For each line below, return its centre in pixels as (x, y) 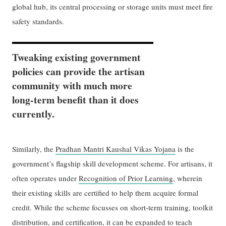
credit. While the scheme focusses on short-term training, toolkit (113, 208)
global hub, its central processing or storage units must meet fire (113, 7)
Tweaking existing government (77, 57)
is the (185, 149)
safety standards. (40, 21)
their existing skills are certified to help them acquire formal (105, 193)
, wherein (188, 178)
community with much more (72, 85)
